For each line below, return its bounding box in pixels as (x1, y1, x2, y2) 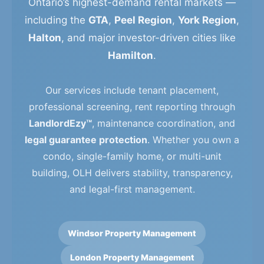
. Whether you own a (147, 134, 239, 146)
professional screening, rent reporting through (29, 101, 235, 113)
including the (25, 14, 88, 26)
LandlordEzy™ (29, 117, 92, 129)
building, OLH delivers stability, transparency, (31, 167, 233, 179)
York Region (178, 14, 236, 26)
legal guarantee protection (25, 134, 147, 146)
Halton (28, 32, 61, 44)
